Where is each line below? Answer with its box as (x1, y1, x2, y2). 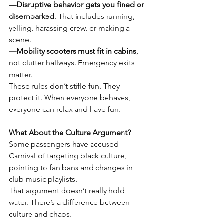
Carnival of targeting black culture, (9, 151, 128, 160)
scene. (9, 35, 31, 44)
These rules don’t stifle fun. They (9, 81, 122, 91)
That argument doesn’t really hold (9, 186, 126, 195)
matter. (9, 70, 32, 79)
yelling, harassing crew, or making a (9, 23, 132, 32)
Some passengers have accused (9, 139, 121, 149)
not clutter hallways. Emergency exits (9, 58, 137, 67)
